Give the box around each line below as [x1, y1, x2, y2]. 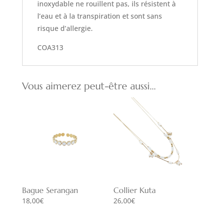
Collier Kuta [113, 185, 156, 195]
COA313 [37, 42, 63, 52]
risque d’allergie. [37, 23, 93, 33]
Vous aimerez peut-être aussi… [22, 80, 156, 92]
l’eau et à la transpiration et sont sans [37, 11, 162, 21]
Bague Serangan [22, 185, 78, 195]
